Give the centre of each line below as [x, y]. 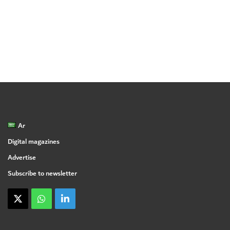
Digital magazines [33, 142]
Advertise [22, 158]
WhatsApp [65, 198]
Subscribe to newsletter [42, 174]
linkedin [83, 198]
